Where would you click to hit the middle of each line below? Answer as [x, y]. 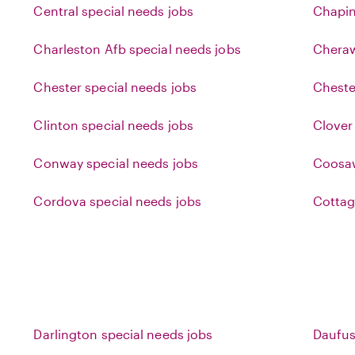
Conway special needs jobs [116, 163]
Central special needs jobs [114, 11]
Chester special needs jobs [115, 87]
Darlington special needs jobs [123, 334]
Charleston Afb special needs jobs [137, 49]
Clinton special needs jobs [114, 125]
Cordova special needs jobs [118, 201]
